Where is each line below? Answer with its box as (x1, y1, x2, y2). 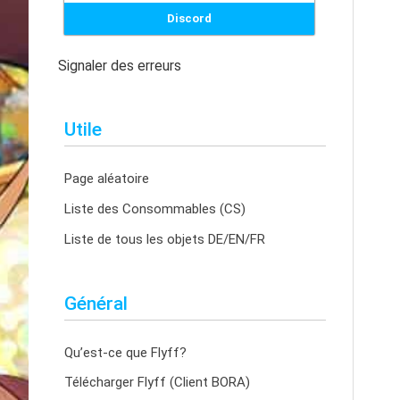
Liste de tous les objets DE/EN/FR (64, 230, 265, 247)
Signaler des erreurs (58, 58, 181, 74)
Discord (167, 12, 212, 25)
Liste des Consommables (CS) (64, 200, 246, 217)
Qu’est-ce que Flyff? (64, 344, 187, 361)
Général (64, 292, 128, 314)
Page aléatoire (64, 171, 149, 187)
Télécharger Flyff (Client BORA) (64, 374, 250, 391)
